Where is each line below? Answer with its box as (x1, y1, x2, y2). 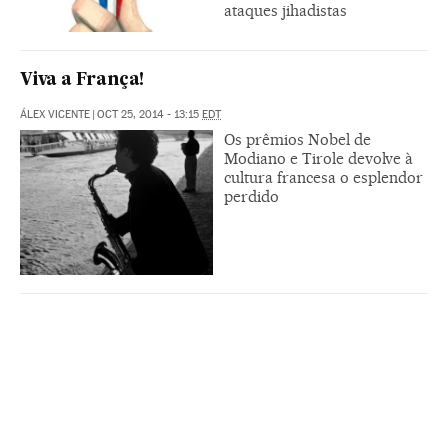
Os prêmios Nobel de (224, 130, 371, 149)
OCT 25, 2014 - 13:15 (97, 108, 202, 121)
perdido (224, 187, 279, 206)
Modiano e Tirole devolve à (224, 149, 413, 168)
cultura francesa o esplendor (224, 168, 423, 187)
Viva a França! (20, 72, 145, 89)
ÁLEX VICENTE (20, 108, 90, 121)
